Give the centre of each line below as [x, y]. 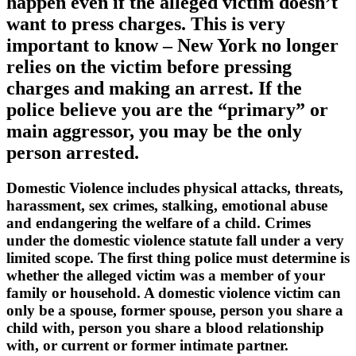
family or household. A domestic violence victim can [174, 292]
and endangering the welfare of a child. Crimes [159, 222]
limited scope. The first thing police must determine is [178, 257]
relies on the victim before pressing [149, 67]
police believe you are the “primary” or [167, 110]
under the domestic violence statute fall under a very [175, 240]
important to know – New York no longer [172, 46]
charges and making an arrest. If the [154, 89]
